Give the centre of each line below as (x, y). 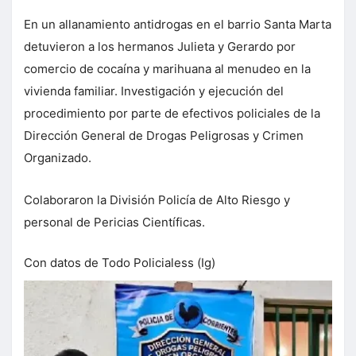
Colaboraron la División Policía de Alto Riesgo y (157, 200)
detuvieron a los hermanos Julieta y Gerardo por (160, 46)
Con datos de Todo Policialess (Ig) (120, 263)
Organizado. (58, 158)
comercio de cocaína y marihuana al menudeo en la (167, 69)
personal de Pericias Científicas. (114, 222)
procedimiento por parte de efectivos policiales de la (172, 113)
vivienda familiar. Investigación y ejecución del (154, 91)
